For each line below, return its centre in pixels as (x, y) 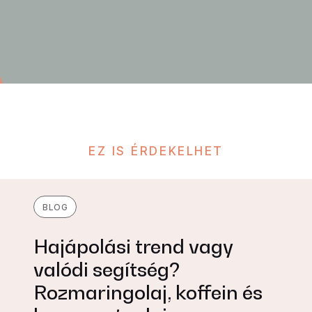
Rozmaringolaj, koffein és (148, 292)
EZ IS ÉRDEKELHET (156, 151)
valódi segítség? (107, 269)
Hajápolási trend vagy (133, 246)
